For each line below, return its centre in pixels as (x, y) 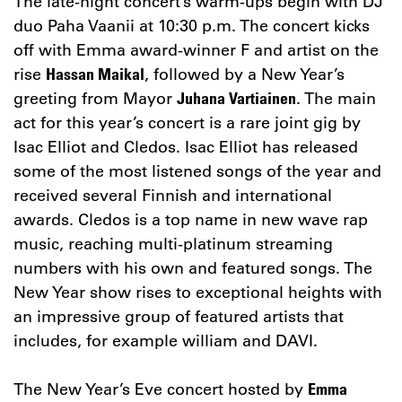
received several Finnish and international (173, 194)
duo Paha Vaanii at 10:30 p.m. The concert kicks (192, 25)
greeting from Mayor (95, 97)
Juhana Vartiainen (236, 97)
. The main (336, 97)
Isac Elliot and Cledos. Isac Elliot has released (186, 146)
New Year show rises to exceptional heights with (198, 291)
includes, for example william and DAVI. (166, 340)
